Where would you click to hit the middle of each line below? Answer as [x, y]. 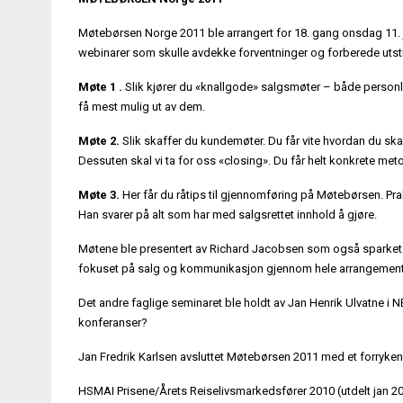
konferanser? [113, 322]
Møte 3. [99, 194]
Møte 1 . [100, 86]
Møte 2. [99, 140]
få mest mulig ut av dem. [142, 106]
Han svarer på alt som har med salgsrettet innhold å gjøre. [228, 214]
